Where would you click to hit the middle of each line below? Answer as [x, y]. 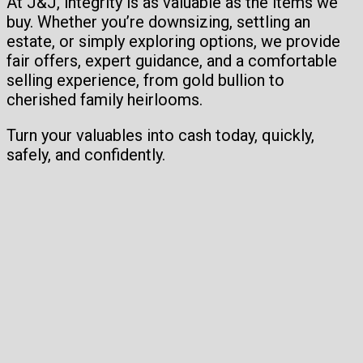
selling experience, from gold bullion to [145, 81]
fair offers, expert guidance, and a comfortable [172, 61]
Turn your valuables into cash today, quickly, [160, 136]
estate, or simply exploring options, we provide [173, 42]
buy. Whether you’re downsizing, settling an [158, 22]
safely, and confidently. [86, 155]
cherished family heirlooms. [105, 100]
